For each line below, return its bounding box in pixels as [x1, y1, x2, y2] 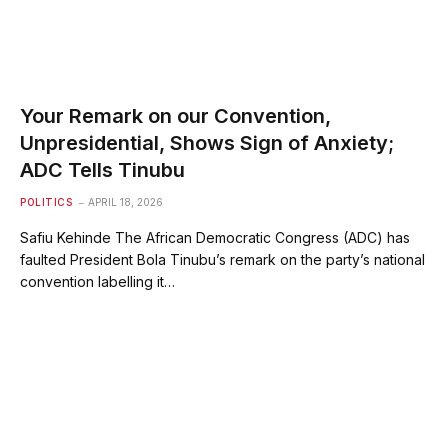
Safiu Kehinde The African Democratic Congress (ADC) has [20, 228, 410, 246]
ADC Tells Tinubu [20, 157, 185, 182]
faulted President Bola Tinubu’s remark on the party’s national [20, 250, 425, 268]
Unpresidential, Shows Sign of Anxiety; [20, 130, 394, 155]
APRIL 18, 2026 [88, 195, 163, 208]
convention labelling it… [20, 272, 175, 290]
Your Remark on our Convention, [20, 103, 331, 128]
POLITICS [20, 195, 72, 208]
